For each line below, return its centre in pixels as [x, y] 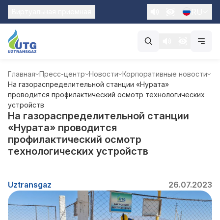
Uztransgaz [30, 185]
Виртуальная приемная [52, 12]
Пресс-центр [62, 74]
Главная [22, 74]
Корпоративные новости [165, 74]
